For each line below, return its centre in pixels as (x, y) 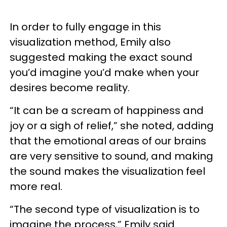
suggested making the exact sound (101, 57)
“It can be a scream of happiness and (107, 110)
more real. (37, 186)
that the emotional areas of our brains (108, 141)
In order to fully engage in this (85, 27)
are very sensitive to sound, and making (111, 156)
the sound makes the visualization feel (107, 171)
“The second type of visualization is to (105, 209)
